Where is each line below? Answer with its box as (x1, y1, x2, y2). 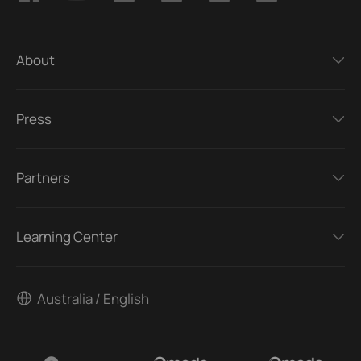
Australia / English (37, 288, 149, 308)
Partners (16, 168, 70, 188)
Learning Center (16, 227, 118, 247)
